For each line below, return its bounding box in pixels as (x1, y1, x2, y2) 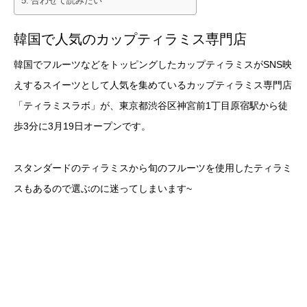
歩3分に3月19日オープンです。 (14, 120, 151, 132)
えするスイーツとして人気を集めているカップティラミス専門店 (14, 79, 292, 90)
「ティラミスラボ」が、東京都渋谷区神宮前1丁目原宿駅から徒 (14, 99, 288, 111)
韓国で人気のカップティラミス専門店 (14, 31, 247, 47)
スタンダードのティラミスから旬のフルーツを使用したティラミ (14, 162, 292, 173)
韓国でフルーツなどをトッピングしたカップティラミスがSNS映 (14, 58, 292, 70)
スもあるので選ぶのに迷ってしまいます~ (14, 182, 192, 194)
